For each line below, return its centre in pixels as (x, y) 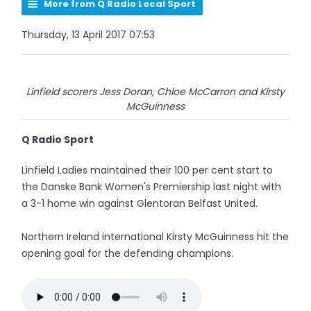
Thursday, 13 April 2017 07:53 (89, 35)
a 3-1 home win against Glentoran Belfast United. (140, 203)
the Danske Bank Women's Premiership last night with (152, 187)
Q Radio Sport (58, 140)
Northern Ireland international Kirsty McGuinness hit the (155, 237)
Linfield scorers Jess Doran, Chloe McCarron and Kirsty (155, 92)
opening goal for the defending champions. (128, 253)
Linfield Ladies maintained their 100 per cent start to (148, 170)
